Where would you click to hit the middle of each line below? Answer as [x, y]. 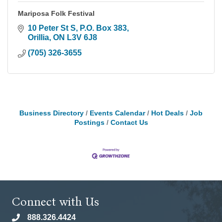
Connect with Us [55, 201]
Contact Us [129, 123]
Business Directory [52, 113]
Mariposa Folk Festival [56, 14]
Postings [89, 123]
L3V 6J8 [82, 38]
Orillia [38, 38]
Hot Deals [167, 113]
